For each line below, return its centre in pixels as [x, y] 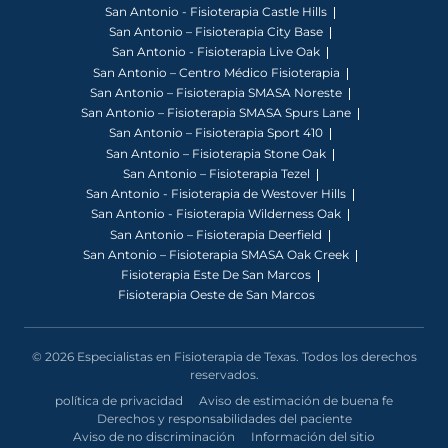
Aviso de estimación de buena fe [296, 400]
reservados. [224, 374]
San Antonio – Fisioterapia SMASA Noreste [216, 92]
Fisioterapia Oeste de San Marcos [216, 295]
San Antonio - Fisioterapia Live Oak [216, 52]
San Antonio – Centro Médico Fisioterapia [216, 72]
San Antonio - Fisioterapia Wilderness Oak [216, 214]
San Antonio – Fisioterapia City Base [216, 32]
